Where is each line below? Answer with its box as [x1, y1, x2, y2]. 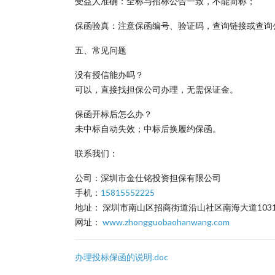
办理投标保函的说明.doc [75, 252, 168, 262]
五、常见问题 [75, 45, 126, 55]
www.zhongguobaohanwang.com [103, 217, 230, 227]
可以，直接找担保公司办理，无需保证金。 [75, 84, 238, 95]
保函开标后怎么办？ [75, 109, 152, 119]
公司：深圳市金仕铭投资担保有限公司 [75, 172, 221, 183]
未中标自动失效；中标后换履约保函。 [75, 123, 221, 134]
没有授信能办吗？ [75, 69, 144, 80]
